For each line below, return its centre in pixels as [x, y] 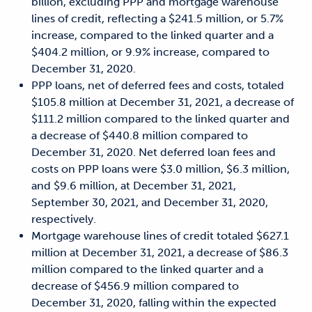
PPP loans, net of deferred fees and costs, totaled [158, 85]
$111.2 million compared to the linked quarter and [161, 118]
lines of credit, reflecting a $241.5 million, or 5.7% [157, 18]
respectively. [64, 219]
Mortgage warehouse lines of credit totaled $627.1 [160, 235]
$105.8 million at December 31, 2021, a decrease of [163, 102]
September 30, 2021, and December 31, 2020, [150, 202]
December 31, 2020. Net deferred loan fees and [154, 152]
